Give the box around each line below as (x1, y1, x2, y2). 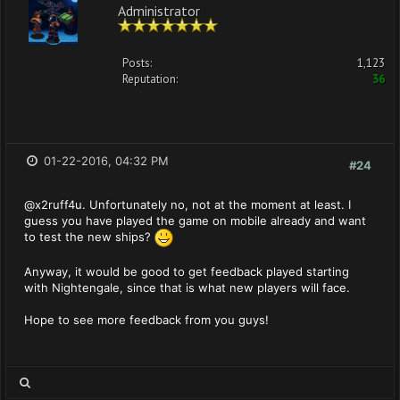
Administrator (118, 2, 200, 17)
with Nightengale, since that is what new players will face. (24, 280, 350, 295)
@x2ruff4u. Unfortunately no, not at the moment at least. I (24, 197, 351, 212)
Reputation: (122, 71, 178, 87)
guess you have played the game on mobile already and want (24, 213, 366, 228)
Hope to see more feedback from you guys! (24, 312, 269, 327)
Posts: (122, 55, 152, 71)
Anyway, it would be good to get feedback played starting (24, 264, 349, 279)
